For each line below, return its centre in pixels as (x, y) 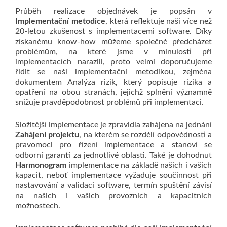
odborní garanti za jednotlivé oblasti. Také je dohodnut (113, 155)
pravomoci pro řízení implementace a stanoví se (113, 145)
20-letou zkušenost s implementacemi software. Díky (113, 31)
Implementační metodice (60, 21)
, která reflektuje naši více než (159, 21)
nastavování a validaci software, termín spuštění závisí (113, 185)
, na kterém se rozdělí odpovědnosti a (146, 135)
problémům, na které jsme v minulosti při (113, 52)
